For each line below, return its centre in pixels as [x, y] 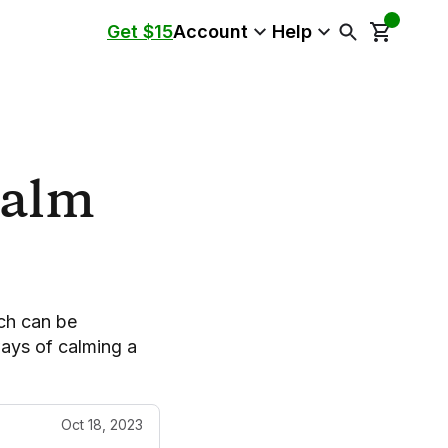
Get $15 [140, 31]
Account [210, 31]
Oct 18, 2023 [102, 424]
